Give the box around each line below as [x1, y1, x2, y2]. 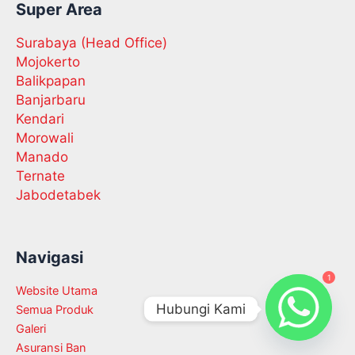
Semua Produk [16, 303, 94, 318]
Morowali [16, 130, 74, 147]
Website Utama [16, 284, 97, 299]
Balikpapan [16, 73, 86, 90]
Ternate [16, 168, 65, 185]
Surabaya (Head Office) [16, 35, 167, 52]
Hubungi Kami [156, 300, 246, 317]
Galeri [16, 322, 46, 337]
